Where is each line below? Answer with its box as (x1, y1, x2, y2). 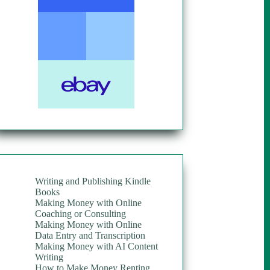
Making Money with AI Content (35, 240, 159, 251)
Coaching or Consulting (35, 208, 127, 219)
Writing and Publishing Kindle (35, 175, 151, 186)
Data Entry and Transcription (35, 230, 146, 240)
